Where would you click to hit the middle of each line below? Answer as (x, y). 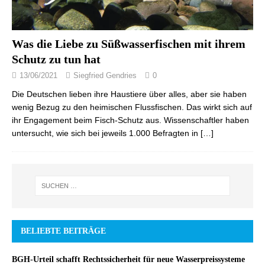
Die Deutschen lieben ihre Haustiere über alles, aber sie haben (129, 94)
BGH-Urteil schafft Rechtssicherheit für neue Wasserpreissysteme (128, 259)
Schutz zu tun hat (56, 59)
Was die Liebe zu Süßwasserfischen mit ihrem (129, 43)
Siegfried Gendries (105, 75)
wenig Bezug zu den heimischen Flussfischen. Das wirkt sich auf (132, 107)
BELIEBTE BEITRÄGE (63, 231)
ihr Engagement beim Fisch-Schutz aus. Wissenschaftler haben (130, 120)
